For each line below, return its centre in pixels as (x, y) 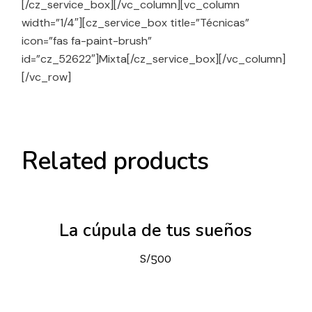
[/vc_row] (47, 77)
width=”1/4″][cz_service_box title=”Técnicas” (136, 23)
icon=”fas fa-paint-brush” (87, 41)
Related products (116, 161)
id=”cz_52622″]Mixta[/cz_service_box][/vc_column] (154, 59)
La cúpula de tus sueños (156, 231)
